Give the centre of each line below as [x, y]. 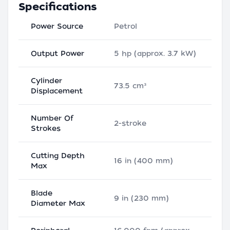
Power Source [57, 26]
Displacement [57, 91]
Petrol [126, 26]
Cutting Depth [58, 156]
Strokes [46, 129]
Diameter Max [58, 204]
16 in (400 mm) [143, 161]
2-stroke [130, 123]
